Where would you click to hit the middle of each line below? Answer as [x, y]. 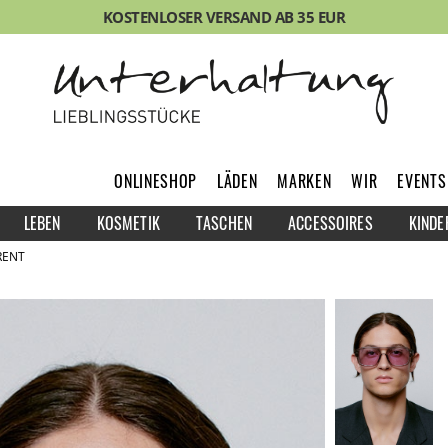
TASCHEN [224, 222]
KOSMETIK [128, 222]
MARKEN [304, 180]
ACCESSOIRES [330, 222]
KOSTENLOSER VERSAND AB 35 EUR [224, 17]
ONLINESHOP [155, 180]
